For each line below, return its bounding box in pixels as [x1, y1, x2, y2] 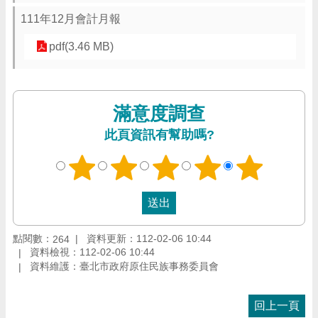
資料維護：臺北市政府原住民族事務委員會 [30, 261, 219, 273]
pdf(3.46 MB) [49, 40, 114, 53]
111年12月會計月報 [21, 13, 121, 25]
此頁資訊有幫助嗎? [104, 128, 214, 142]
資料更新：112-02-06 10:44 [87, 232, 212, 244]
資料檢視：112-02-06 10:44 [30, 246, 155, 258]
